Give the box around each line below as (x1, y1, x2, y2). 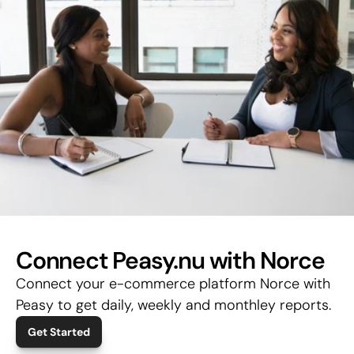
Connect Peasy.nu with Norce (16, 245, 325, 276)
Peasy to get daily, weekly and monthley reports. (16, 296, 331, 314)
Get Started (28, 325, 90, 339)
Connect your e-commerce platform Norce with (16, 274, 330, 293)
